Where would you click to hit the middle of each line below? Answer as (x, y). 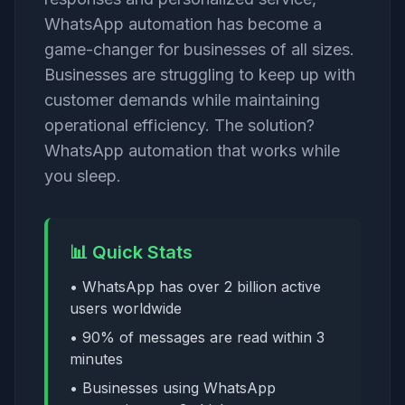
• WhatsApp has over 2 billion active (195, 287)
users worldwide (126, 308)
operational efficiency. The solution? (179, 125)
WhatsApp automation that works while (192, 151)
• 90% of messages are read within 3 (197, 337)
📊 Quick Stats (131, 252)
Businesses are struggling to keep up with (200, 75)
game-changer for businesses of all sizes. (199, 49)
